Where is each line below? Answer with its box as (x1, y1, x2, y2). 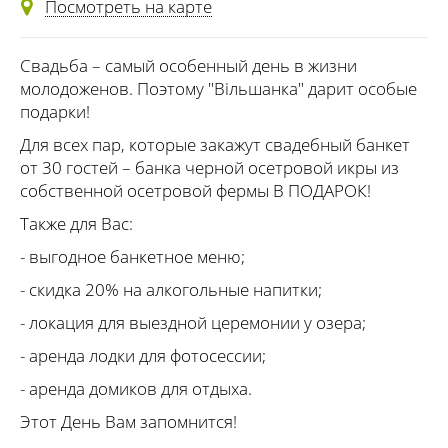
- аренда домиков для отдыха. (20, 377, 252, 401)
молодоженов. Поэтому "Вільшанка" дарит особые (20, 77, 417, 101)
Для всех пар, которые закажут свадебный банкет (20, 133, 410, 157)
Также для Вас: (20, 212, 133, 236)
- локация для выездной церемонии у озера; (20, 311, 366, 335)
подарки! (20, 100, 90, 124)
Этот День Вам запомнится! (20, 410, 237, 434)
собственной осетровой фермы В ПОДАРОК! (20, 179, 371, 203)
